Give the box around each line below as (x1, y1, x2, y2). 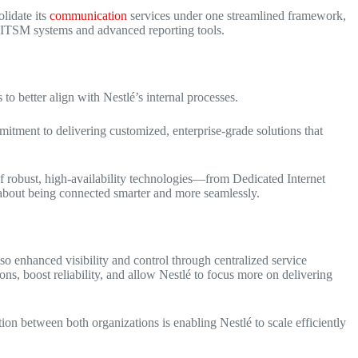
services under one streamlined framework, (127, 9, 346, 22)
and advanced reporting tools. (73, 23, 225, 37)
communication (50, 9, 127, 22)
